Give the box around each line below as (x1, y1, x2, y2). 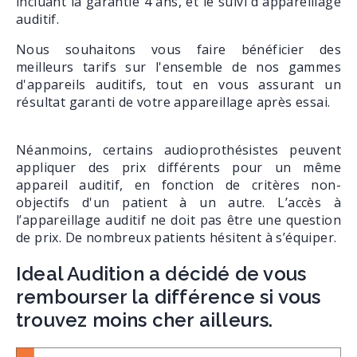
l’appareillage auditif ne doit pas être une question (16, 211, 341, 229)
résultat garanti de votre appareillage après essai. (16, 93, 331, 112)
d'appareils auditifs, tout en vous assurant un (16, 76, 341, 94)
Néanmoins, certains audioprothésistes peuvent (16, 141, 341, 159)
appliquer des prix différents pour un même (16, 159, 341, 177)
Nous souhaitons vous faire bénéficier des (16, 41, 341, 59)
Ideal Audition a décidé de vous (16, 261, 307, 285)
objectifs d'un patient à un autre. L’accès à (16, 194, 341, 212)
